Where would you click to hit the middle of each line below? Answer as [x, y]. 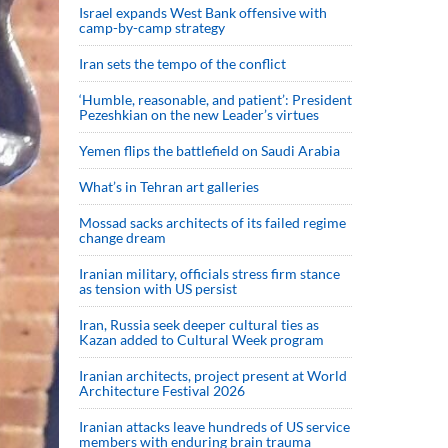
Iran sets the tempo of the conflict [182, 63]
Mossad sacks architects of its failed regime [212, 222]
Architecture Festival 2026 [162, 390]
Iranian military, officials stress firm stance [209, 273]
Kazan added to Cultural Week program [201, 339]
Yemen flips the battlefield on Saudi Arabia [209, 150]
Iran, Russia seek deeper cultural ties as [199, 324]
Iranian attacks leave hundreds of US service [214, 426]
